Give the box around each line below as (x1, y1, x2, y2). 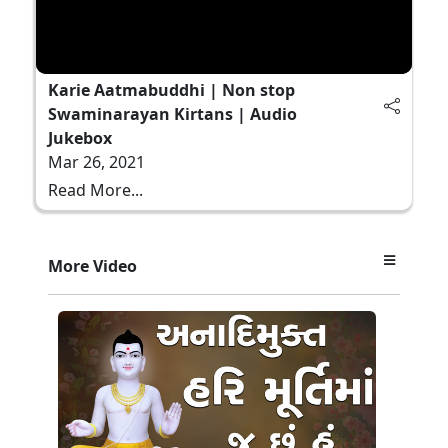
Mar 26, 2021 (48, 150, 145, 173)
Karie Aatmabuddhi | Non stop (48, 78, 295, 101)
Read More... (48, 178, 143, 201)
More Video (48, 254, 137, 277)
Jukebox (48, 126, 112, 149)
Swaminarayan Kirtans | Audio (48, 102, 297, 125)
